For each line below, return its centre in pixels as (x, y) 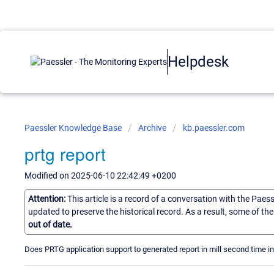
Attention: (48, 198)
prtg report (65, 154)
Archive (152, 128)
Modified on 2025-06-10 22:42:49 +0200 (100, 176)
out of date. (50, 224)
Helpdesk (198, 61)
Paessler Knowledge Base (74, 128)
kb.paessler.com (214, 128)
